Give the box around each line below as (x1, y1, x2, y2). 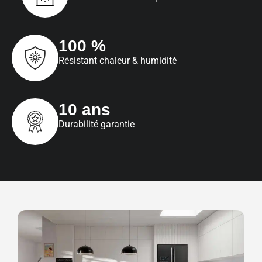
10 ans (58, 100, 111, 119)
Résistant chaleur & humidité (58, 54, 177, 66)
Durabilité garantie (58, 118, 135, 130)
